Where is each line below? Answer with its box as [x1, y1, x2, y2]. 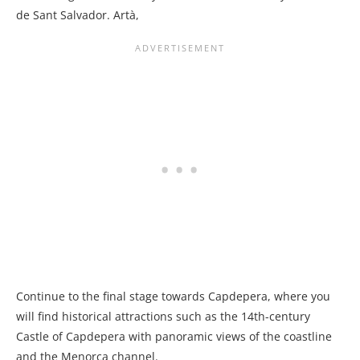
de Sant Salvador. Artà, [16, 7, 142, 23]
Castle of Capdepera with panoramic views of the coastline [16, 329, 332, 345]
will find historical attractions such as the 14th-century [16, 309, 310, 325]
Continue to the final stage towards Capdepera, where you [16, 288, 330, 305]
